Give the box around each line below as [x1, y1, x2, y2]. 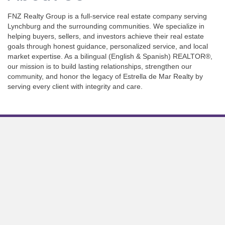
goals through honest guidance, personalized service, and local [8, 42, 208, 50]
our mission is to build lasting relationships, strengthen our [8, 62, 192, 70]
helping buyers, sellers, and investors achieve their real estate [8, 32, 204, 40]
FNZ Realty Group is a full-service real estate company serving [8, 12, 207, 20]
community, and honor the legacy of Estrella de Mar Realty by [8, 72, 203, 80]
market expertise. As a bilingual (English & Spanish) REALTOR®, [8, 52, 212, 60]
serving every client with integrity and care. [8, 82, 143, 90]
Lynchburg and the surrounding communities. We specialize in [8, 22, 204, 30]
